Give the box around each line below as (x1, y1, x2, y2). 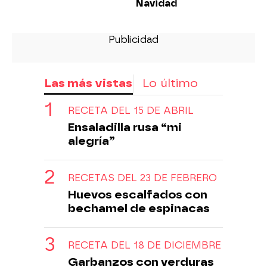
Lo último (142, 76, 198, 90)
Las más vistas (44, 76, 132, 90)
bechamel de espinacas (68, 201, 210, 215)
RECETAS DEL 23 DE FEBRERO (68, 172, 217, 184)
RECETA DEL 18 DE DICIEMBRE (68, 239, 221, 251)
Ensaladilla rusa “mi (68, 120, 182, 134)
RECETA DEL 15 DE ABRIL (68, 104, 194, 116)
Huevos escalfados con (68, 187, 207, 201)
